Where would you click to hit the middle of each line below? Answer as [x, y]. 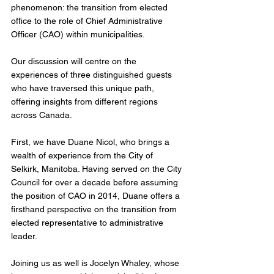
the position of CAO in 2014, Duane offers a [97, 196]
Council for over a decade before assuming [96, 183]
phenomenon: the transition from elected [91, 8]
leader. [24, 236]
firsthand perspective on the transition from [95, 209]
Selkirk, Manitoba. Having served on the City [98, 169]
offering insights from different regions [86, 102]
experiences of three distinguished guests [93, 75]
